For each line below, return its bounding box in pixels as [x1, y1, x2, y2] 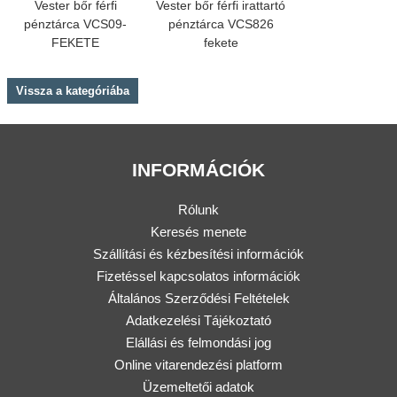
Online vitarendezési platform [114, 357, 283, 373]
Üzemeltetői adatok [143, 379, 254, 395]
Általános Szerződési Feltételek [107, 291, 290, 307]
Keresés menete [151, 224, 246, 240]
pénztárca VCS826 [167, 17, 274, 32]
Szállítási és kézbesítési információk [93, 246, 304, 262]
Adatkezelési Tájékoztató [126, 313, 271, 329]
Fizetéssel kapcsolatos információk [97, 269, 300, 284]
